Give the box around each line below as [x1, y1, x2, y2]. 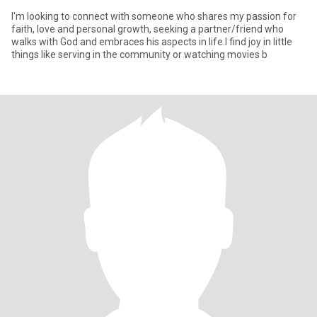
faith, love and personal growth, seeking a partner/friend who [11, 23, 284, 35]
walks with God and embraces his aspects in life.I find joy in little [11, 36, 292, 47]
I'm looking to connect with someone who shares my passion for [11, 11, 296, 22]
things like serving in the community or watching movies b [11, 49, 267, 60]
